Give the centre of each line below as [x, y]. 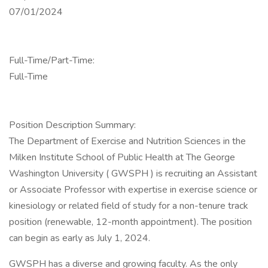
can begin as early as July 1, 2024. [80, 238]
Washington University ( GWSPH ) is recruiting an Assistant [133, 173]
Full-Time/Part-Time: [52, 60]
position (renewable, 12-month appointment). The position [130, 222]
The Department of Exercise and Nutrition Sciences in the [127, 141]
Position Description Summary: [72, 125]
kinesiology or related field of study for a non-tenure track [129, 206]
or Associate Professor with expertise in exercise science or [133, 190]
